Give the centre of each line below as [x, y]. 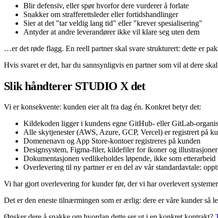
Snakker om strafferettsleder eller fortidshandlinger [101, 14]
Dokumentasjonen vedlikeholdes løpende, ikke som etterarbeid [119, 158]
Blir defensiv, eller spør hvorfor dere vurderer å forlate [106, 5]
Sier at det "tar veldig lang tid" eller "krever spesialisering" [113, 23]
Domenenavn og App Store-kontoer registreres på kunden [112, 141]
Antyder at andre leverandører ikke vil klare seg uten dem [111, 32]
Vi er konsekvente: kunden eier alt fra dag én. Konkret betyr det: [102, 107]
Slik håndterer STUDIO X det [75, 86]
